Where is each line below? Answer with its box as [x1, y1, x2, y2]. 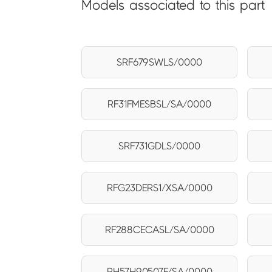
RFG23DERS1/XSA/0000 [106, 182, 212, 193]
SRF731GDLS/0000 [118, 140, 201, 151]
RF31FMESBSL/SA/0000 [107, 98, 212, 109]
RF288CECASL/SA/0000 [104, 224, 214, 235]
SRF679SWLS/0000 [117, 56, 203, 67]
